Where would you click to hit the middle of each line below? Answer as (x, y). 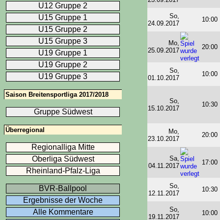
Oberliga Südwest (63, 159)
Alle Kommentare (63, 212)
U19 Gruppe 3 (63, 76)
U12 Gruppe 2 (63, 5)
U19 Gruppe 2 (63, 64)
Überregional (25, 130)
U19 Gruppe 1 (63, 53)
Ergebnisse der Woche (63, 200)
